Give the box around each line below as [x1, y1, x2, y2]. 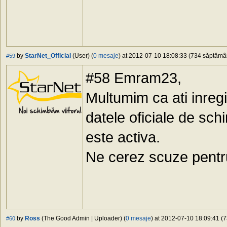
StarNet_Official [25, 52, 71, 60]
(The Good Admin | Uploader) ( [40, 215, 126, 222]
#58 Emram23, [86, 69, 181, 87]
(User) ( [71, 52, 93, 60]
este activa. [86, 129, 160, 146]
